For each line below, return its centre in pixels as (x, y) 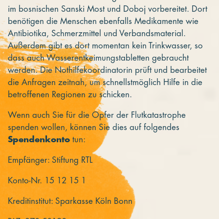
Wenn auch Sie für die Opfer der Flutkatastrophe (97, 115)
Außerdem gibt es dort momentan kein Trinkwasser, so (105, 45)
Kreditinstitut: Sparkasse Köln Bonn (70, 201)
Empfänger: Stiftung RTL (50, 160)
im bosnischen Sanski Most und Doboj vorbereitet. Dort (108, 9)
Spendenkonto (39, 139)
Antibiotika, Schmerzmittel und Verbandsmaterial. (97, 33)
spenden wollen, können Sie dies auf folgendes (94, 127)
